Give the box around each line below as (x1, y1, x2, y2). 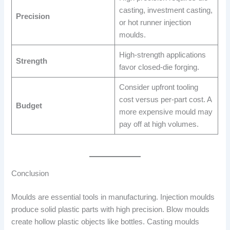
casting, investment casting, (119, 6, 213, 15)
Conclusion (11, 169, 49, 178)
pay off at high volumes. (119, 120, 199, 129)
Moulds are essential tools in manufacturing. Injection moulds (11, 193, 215, 202)
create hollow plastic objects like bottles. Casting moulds (11, 218, 200, 226)
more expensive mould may (119, 108, 213, 117)
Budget (15, 102, 42, 110)
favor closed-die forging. (119, 63, 199, 72)
